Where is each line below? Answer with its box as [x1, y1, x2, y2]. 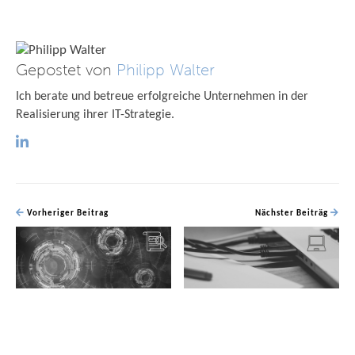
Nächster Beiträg [255, 208, 330, 218]
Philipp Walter [116, 60, 215, 79]
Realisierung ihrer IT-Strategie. [16, 108, 174, 121]
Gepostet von [16, 60, 116, 79]
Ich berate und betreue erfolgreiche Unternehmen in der [16, 90, 308, 103]
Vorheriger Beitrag [25, 208, 109, 218]
